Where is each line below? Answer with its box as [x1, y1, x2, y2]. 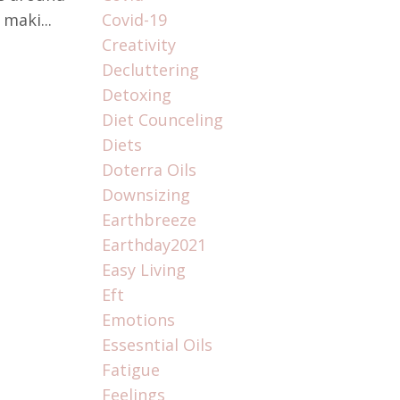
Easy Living [101, 259, 186, 281]
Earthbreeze [101, 209, 196, 231]
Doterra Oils [101, 159, 196, 181]
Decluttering [101, 59, 199, 81]
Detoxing [101, 84, 171, 106]
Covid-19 [101, 9, 167, 31]
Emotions [101, 309, 175, 331]
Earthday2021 [101, 234, 206, 256]
